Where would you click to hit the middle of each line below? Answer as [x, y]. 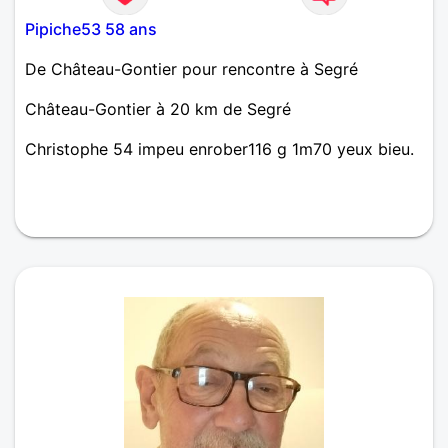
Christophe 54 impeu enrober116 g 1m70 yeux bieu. [219, 148]
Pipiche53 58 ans [91, 28]
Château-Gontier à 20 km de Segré [158, 108]
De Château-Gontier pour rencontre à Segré [191, 68]
